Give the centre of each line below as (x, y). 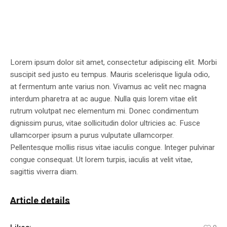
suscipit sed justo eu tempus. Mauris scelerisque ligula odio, (110, 75)
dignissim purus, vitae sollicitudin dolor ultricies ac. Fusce (105, 123)
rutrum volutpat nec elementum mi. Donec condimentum (104, 111)
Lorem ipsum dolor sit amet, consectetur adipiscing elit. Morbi (113, 63)
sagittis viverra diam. (44, 172)
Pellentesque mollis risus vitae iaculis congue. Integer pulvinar (112, 148)
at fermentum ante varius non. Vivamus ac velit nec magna (108, 87)
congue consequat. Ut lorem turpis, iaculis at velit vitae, (101, 160)
